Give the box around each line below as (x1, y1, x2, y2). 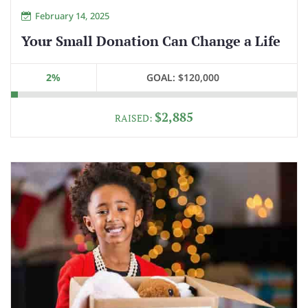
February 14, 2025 (35, 9, 109, 22)
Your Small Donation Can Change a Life (21, 31, 280, 50)
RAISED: (115, 111, 155, 124)
